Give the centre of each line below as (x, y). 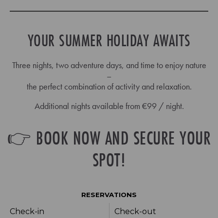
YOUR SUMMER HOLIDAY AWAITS (109, 40)
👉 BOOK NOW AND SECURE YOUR (109, 138)
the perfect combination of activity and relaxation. (109, 86)
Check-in (27, 211)
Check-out (135, 211)
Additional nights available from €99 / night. (109, 106)
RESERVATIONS (109, 194)
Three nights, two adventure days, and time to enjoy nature (109, 65)
